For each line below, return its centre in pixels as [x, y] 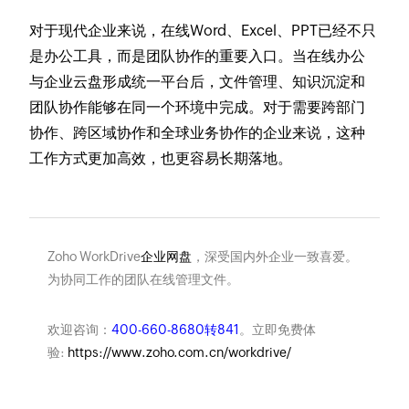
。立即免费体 [277, 329]
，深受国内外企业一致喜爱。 [274, 256]
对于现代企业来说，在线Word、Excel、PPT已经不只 [203, 30]
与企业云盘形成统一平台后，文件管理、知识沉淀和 [198, 81]
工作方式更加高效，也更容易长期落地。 [161, 158]
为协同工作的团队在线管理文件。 [143, 279]
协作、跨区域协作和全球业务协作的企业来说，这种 [198, 132]
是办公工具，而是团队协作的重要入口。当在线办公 [198, 56]
